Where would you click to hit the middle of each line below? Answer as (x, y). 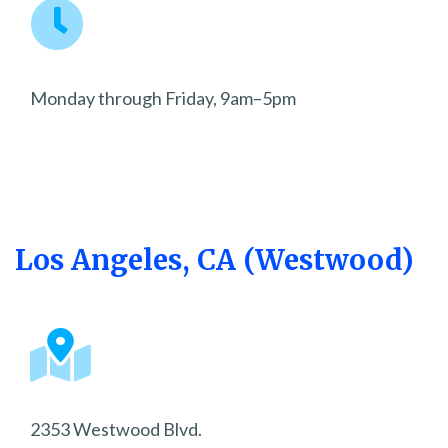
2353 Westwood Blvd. (116, 429)
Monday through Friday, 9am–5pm (163, 98)
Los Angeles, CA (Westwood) (214, 260)
